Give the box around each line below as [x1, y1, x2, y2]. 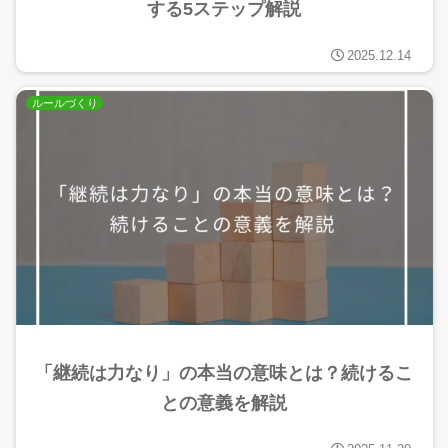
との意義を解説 [161, 392, 287, 413]
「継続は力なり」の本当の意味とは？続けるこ [35, 362, 413, 383]
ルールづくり [31, 96, 98, 109]
